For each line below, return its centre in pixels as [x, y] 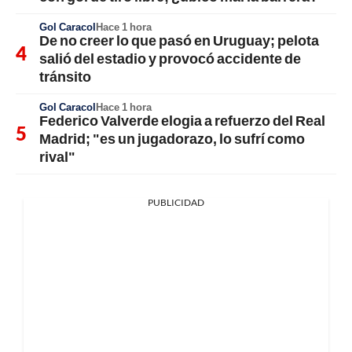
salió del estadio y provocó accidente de [170, 58]
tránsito [65, 76]
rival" [57, 156]
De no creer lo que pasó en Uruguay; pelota [179, 40]
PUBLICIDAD [176, 202]
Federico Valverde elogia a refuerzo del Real [182, 120]
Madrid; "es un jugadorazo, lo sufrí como [172, 138]
